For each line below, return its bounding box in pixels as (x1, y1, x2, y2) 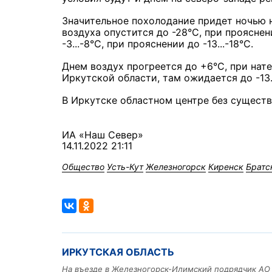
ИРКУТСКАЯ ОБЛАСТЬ (62, 246, 174, 259)
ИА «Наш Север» (62, 129, 143, 141)
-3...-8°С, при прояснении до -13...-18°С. (62, 38, 253, 50)
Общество (62, 161, 104, 172)
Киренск (208, 161, 243, 172)
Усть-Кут (107, 161, 143, 172)
